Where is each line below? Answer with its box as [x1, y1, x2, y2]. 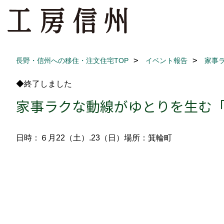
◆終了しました [16, 79, 72, 88]
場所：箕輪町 [124, 133, 172, 142]
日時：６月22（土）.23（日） [16, 133, 124, 142]
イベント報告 [145, 56, 187, 64]
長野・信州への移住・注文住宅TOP [16, 56, 128, 64]
